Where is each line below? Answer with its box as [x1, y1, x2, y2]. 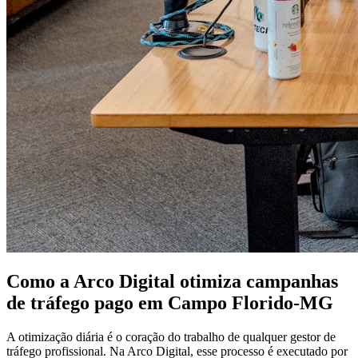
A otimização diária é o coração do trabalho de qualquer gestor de [6, 330, 336, 344]
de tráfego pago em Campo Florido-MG [6, 292, 333, 314]
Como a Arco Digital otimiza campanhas [6, 271, 338, 292]
